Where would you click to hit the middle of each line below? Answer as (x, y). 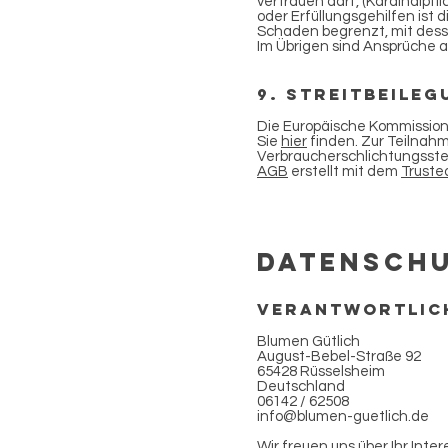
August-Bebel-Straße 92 (339, 356)
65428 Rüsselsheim (321, 371)
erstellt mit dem (344, 171)
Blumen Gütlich (308, 341)
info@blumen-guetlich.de (343, 416)
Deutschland (301, 386)
